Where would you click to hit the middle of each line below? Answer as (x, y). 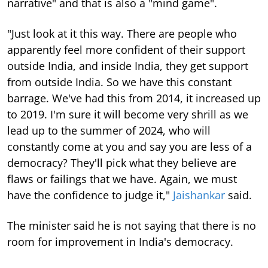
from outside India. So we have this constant (119, 82)
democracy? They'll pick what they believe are (122, 163)
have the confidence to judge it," (90, 195)
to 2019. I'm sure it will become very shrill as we (128, 114)
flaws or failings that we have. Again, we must (122, 179)
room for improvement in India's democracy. (120, 242)
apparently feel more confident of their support (126, 50)
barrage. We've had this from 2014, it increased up (134, 98)
